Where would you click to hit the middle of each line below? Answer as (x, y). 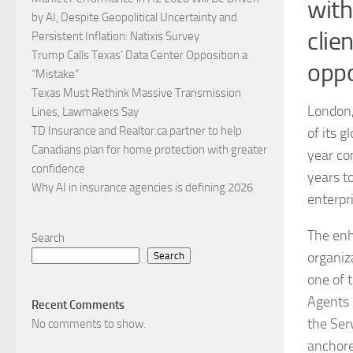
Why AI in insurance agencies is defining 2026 (142, 188)
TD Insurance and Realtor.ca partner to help (137, 131)
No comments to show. (89, 324)
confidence (58, 169)
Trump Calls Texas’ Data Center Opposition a (139, 56)
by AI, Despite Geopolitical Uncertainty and (134, 18)
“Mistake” (55, 74)
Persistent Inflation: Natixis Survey (115, 37)
